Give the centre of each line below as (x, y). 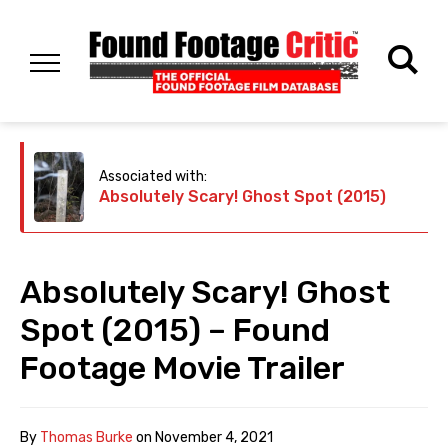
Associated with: (153, 177)
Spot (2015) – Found (175, 330)
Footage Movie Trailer (182, 368)
